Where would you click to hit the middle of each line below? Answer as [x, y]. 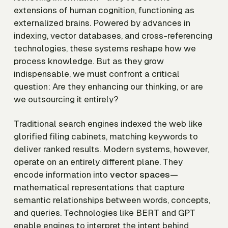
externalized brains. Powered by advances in [102, 23]
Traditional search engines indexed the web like [108, 123]
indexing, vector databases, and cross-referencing [113, 36]
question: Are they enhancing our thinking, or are [108, 87]
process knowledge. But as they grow [89, 61]
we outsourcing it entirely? [66, 99]
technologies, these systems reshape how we [105, 49]
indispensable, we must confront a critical [97, 74]
